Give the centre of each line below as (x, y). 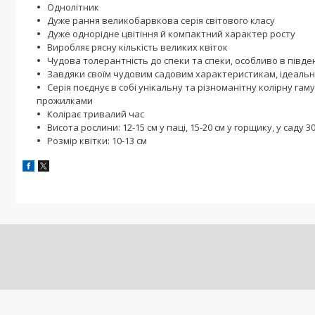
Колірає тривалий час (96, 114)
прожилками (65, 101)
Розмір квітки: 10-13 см (97, 141)
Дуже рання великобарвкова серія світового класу (161, 20)
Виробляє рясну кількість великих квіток (137, 47)
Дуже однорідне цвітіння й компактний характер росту (171, 34)
